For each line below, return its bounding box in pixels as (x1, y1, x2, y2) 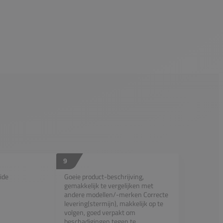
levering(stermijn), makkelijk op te (64, 198, 163, 209)
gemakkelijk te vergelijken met (64, 180, 153, 191)
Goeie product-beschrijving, (64, 171, 144, 182)
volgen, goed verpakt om (64, 207, 135, 218)
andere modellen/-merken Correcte (64, 189, 168, 200)
